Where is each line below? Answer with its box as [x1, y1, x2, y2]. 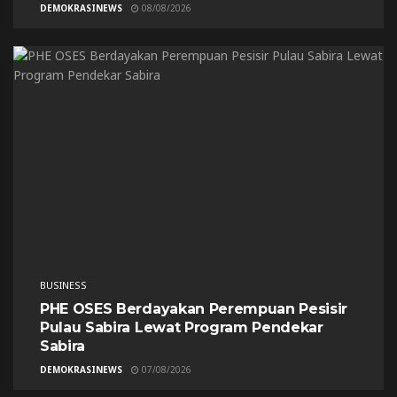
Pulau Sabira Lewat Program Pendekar [40, 318, 323, 336]
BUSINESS [40, 277, 87, 292]
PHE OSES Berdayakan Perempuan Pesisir [40, 300, 348, 317]
